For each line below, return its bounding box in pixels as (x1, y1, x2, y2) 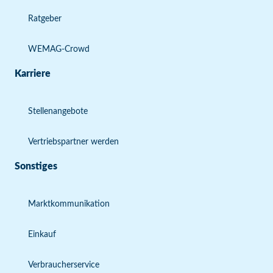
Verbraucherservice (28, 261, 99, 269)
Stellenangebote (28, 107, 88, 116)
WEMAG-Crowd (28, 45, 90, 54)
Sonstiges (15, 161, 57, 171)
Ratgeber (28, 15, 62, 23)
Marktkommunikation (28, 200, 110, 208)
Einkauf (28, 230, 56, 239)
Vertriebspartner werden (28, 138, 119, 146)
